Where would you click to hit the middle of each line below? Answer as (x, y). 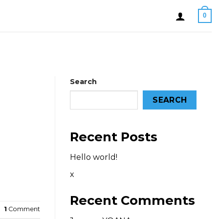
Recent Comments (132, 200)
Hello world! (94, 157)
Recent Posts (114, 137)
